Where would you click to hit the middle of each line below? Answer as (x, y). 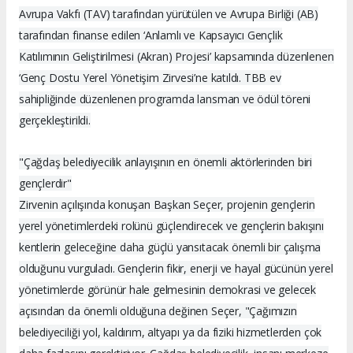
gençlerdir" (45, 184)
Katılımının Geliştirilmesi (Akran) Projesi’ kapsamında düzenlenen (176, 57)
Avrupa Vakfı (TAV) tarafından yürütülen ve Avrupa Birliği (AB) (169, 14)
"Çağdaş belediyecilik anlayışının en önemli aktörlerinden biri (166, 162)
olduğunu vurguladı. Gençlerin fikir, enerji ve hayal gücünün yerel (176, 269)
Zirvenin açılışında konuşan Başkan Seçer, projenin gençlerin (167, 205)
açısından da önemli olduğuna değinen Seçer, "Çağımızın (158, 311)
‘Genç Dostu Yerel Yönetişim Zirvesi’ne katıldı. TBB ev (150, 78)
